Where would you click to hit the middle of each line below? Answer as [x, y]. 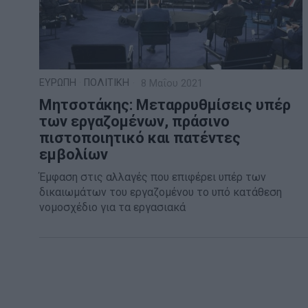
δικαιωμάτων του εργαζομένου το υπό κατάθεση [161, 192]
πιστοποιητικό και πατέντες [140, 137]
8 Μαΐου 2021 [170, 83]
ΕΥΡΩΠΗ [58, 82]
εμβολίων [74, 154]
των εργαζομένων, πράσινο [134, 121]
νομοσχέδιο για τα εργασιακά [112, 207]
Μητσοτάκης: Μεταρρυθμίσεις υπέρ [165, 104]
